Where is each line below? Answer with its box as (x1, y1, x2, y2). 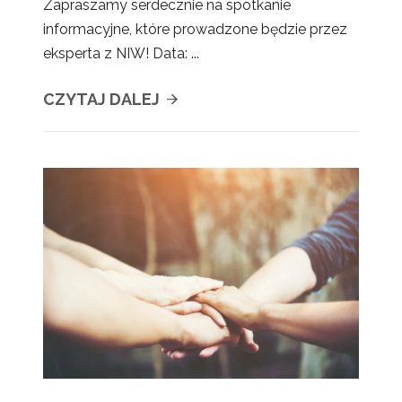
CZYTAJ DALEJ (43, 90, 163, 109)
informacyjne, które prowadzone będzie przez (43, 21, 347, 39)
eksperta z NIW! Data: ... (43, 45, 199, 63)
